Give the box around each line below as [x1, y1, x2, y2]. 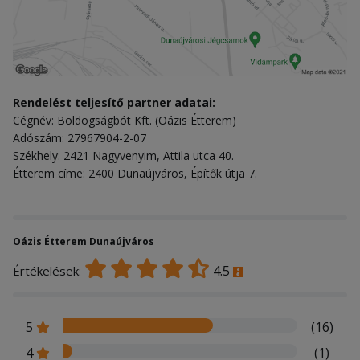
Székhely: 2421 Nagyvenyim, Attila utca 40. [13, 148, 234, 164]
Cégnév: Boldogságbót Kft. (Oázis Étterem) [13, 112, 236, 129]
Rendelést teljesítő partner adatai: [13, 95, 215, 111]
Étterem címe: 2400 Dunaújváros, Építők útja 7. [13, 166, 257, 182]
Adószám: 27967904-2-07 [13, 130, 146, 146]
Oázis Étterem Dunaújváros [13, 235, 154, 249]
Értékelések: [13, 263, 84, 280]
